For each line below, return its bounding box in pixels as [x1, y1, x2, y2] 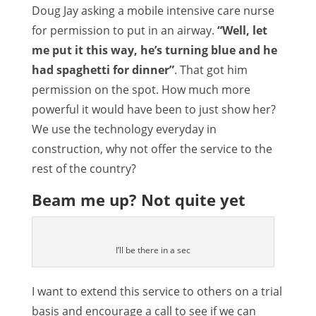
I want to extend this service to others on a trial [31, 284, 282, 299]
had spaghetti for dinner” [31, 62, 174, 78]
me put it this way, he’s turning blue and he [31, 42, 277, 58]
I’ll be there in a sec [115, 244, 190, 256]
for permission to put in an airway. [31, 23, 217, 38]
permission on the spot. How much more [31, 82, 250, 97]
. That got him [174, 62, 248, 78]
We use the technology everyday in [31, 121, 217, 137]
